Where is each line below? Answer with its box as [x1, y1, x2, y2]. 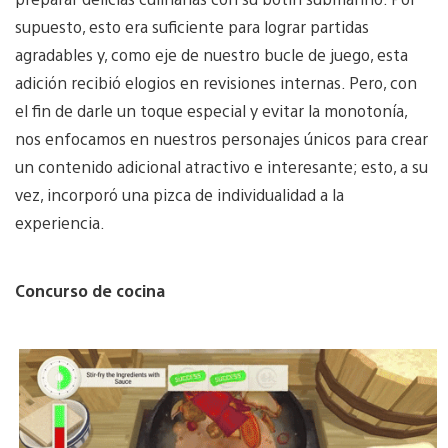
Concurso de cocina [15, 279, 165, 301]
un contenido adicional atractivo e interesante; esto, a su [15, 155, 428, 177]
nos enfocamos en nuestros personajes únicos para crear [15, 127, 428, 149]
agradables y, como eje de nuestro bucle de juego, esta [15, 43, 408, 65]
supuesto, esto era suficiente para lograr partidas [15, 15, 369, 37]
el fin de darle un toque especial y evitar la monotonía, [15, 99, 407, 121]
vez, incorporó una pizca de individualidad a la [15, 183, 344, 205]
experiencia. [15, 211, 106, 233]
